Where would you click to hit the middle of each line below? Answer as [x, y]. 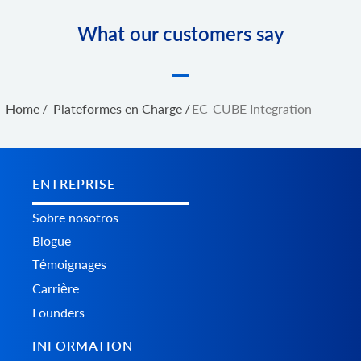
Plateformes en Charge [118, 108]
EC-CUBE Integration [252, 108]
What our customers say [180, 33]
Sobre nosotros [75, 217]
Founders [58, 312]
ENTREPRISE [74, 183]
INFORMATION [83, 345]
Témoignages [69, 263]
